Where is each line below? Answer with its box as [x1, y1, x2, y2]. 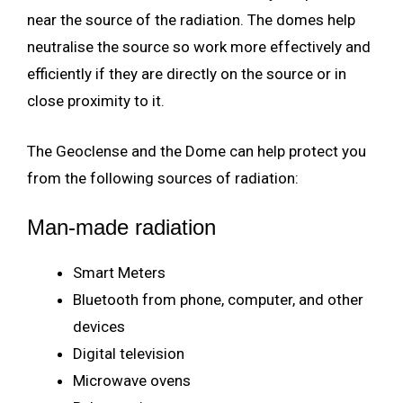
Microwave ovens [73, 372, 191, 390]
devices [73, 318, 125, 336]
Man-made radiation [27, 215, 216, 240]
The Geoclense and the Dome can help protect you [27, 141, 366, 160]
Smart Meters [73, 264, 166, 282]
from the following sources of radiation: [27, 168, 299, 187]
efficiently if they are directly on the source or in [27, 65, 346, 84]
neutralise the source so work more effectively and [27, 38, 371, 57]
